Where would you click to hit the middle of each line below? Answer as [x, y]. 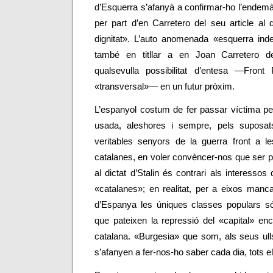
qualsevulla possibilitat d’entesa [165, 71]
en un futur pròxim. [196, 87]
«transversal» [122, 87]
